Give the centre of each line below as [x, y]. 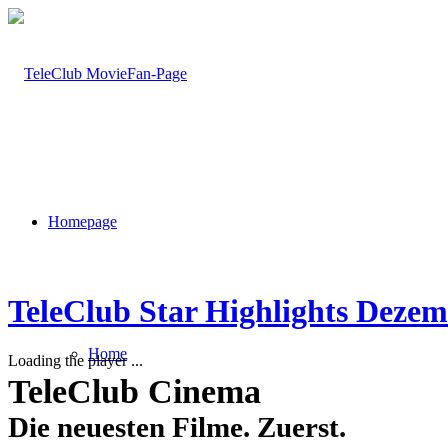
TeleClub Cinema [134, 391]
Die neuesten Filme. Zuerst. [177, 426]
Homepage [82, 221]
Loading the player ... [75, 360]
